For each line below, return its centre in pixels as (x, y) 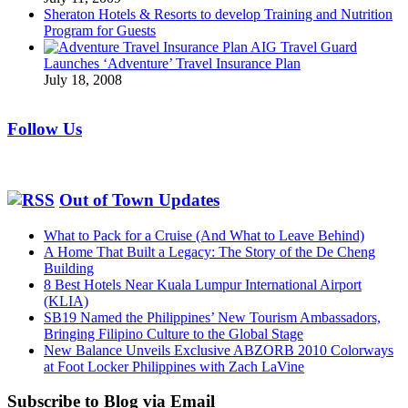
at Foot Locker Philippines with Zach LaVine (174, 366)
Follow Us (45, 129)
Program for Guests (100, 30)
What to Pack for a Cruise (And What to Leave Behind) (204, 235)
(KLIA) (66, 301)
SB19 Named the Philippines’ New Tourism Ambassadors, (212, 317)
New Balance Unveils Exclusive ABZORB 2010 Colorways (219, 350)
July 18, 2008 (83, 79)
